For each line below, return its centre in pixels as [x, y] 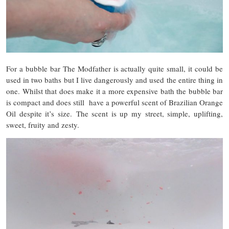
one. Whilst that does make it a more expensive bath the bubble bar [114, 91]
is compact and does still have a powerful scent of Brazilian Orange [114, 102]
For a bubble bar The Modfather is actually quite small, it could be [114, 69]
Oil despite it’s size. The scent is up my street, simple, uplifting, [114, 114]
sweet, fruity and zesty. [43, 125]
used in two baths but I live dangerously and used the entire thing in [114, 80]
